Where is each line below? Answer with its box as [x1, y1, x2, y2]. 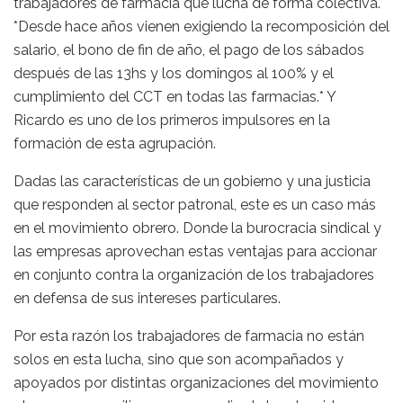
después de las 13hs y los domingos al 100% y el [13, 65, 334, 83]
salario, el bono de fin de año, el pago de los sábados [13, 41, 364, 59]
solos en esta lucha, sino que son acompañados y [13, 351, 344, 369]
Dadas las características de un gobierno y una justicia [13, 173, 371, 191]
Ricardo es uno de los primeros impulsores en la [13, 112, 330, 130]
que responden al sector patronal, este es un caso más [13, 196, 376, 214]
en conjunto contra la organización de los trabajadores [13, 266, 374, 284]
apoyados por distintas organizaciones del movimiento [13, 374, 379, 392]
